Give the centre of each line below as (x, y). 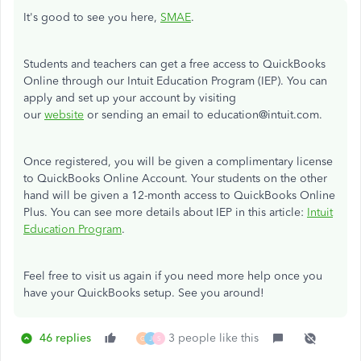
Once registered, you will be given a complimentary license (178, 162)
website (64, 115)
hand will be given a (77, 195)
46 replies (65, 338)
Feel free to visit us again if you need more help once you (173, 276)
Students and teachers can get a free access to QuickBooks (174, 64)
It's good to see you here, (92, 17)
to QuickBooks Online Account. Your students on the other (175, 178)
